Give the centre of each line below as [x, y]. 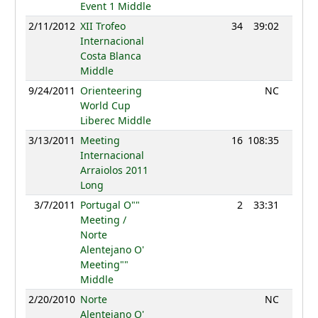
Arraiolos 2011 [114, 170]
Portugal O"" [110, 205]
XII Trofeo [103, 26]
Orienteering [111, 91]
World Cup [105, 106]
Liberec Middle [115, 121]
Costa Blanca [110, 56]
